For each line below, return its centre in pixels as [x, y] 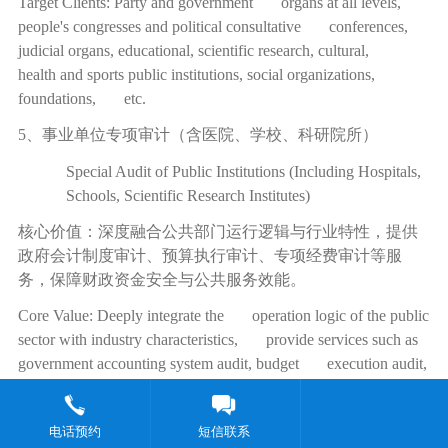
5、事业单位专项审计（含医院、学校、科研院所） [197, 135]
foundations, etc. [81, 98]
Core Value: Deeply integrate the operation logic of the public [223, 316]
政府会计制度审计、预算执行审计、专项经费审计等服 [209, 255]
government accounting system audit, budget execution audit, [222, 364]
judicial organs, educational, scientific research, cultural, [205, 50]
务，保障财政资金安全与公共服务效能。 [161, 279]
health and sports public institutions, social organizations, [196, 74]
